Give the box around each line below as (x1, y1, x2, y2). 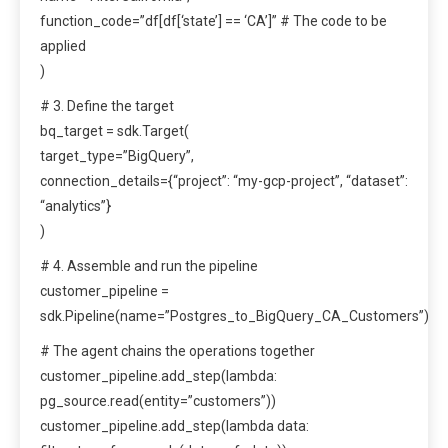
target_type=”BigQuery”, (40, 148, 194, 165)
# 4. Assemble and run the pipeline (40, 258, 258, 275)
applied (40, 38, 86, 55)
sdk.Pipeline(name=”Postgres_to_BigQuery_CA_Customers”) (40, 308, 429, 325)
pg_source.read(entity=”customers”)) (40, 393, 276, 410)
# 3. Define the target (40, 98, 174, 115)
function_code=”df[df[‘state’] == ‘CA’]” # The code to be (40, 13, 387, 30)
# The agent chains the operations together (40, 343, 315, 360)
